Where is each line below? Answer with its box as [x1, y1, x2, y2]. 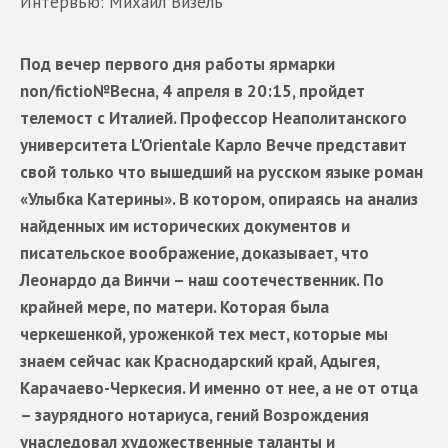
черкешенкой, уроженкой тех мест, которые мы [20, 323, 388, 346]
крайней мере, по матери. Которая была [20, 296, 329, 319]
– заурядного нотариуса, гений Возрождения [20, 404, 369, 427]
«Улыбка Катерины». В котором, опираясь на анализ [20, 188, 418, 211]
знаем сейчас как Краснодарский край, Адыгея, [20, 350, 379, 373]
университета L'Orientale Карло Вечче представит [20, 134, 407, 157]
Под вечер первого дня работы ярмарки [20, 53, 335, 76]
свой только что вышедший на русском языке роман [20, 161, 423, 184]
